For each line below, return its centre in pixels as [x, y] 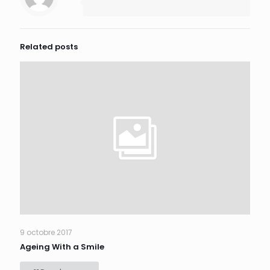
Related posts [49, 46]
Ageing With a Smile [62, 247]
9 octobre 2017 [46, 233]
